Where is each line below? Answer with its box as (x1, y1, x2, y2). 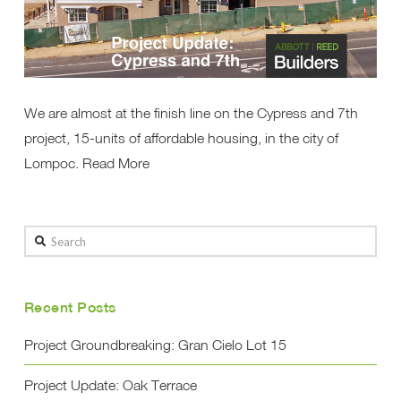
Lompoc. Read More (23, 154, 149, 173)
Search (22, 228, 66, 247)
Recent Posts (23, 298, 116, 316)
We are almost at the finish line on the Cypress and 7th (23, 104, 358, 123)
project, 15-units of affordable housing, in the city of (23, 129, 338, 148)
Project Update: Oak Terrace (23, 376, 197, 395)
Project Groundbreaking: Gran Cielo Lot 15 (23, 335, 286, 354)
